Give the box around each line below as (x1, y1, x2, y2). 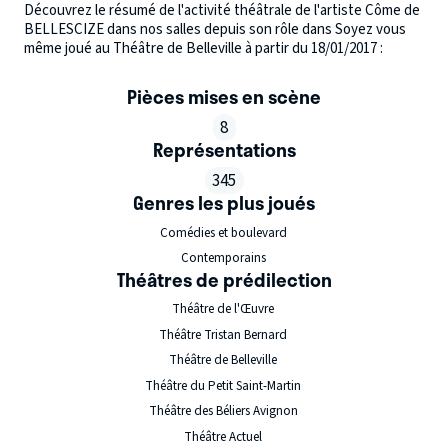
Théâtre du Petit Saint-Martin (145, 376, 302, 395)
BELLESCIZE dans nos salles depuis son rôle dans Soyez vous (24, 19, 406, 40)
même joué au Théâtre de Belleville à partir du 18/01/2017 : (24, 38, 383, 59)
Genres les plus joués (133, 188, 315, 218)
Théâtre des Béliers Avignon (148, 402, 298, 420)
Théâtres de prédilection (116, 264, 332, 294)
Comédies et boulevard (159, 223, 287, 242)
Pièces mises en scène (127, 82, 321, 112)
